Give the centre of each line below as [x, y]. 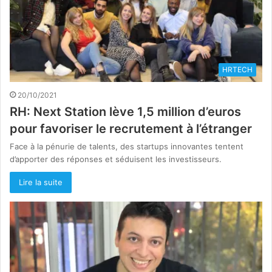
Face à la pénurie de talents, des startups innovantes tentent [127, 147]
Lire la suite [41, 182]
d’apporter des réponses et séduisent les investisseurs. [116, 159]
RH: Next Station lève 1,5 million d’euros [125, 112]
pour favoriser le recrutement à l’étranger [131, 129]
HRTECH [237, 70]
